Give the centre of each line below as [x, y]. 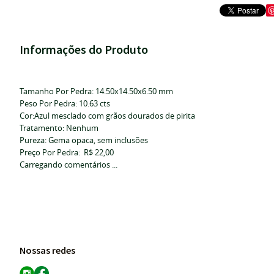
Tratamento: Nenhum [59, 128]
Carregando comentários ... [68, 165]
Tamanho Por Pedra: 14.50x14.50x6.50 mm [96, 91]
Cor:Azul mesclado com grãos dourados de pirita [107, 116]
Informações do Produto [84, 49]
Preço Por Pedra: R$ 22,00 [67, 152]
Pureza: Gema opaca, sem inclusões [84, 140]
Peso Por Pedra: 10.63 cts [65, 103]
